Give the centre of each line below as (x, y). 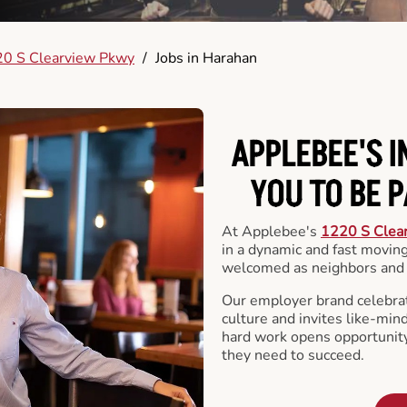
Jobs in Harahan (206, 58)
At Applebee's (271, 231)
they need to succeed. (293, 355)
